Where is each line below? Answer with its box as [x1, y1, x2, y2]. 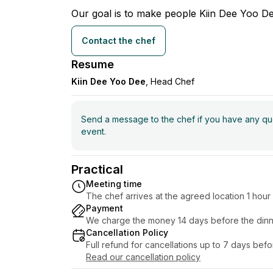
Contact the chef [82, 35, 155, 46]
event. [81, 126, 106, 136]
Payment [86, 202, 123, 213]
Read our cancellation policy [86, 251, 200, 262]
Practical [71, 161, 123, 177]
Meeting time [86, 178, 142, 189]
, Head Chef [146, 76, 194, 87]
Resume [71, 57, 114, 71]
